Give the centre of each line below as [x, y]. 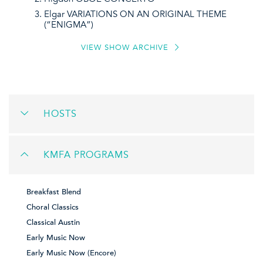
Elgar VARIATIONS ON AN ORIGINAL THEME [135, 14]
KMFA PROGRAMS [86, 155]
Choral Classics [53, 208]
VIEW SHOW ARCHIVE [126, 47]
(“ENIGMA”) [69, 24]
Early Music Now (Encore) [71, 253]
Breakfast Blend [54, 192]
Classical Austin [53, 223]
